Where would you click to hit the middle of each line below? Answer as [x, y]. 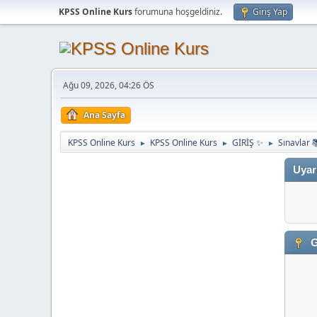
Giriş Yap [270, 12]
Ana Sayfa [104, 115]
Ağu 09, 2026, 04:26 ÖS [109, 85]
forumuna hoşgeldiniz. [177, 12]
